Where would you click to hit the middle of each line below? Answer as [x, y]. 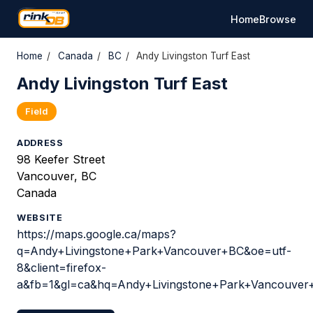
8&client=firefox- [61, 268]
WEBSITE [40, 218]
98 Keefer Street [61, 159]
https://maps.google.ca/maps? [96, 234]
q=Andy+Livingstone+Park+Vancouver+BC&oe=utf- [154, 251]
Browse [278, 19]
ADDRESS [40, 143]
